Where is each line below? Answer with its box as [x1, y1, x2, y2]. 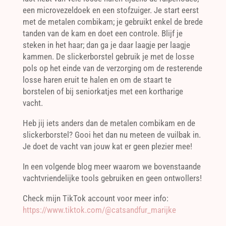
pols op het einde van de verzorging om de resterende [22, 63, 202, 73]
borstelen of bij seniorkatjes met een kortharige [22, 86, 183, 96]
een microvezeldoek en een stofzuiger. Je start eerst [22, 5, 199, 15]
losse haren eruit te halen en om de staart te [22, 74, 172, 85]
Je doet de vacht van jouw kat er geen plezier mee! [22, 141, 192, 151]
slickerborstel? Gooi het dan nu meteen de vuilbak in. [22, 129, 201, 140]
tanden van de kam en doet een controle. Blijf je [22, 28, 183, 38]
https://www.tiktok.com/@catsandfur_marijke [22, 204, 176, 215]
